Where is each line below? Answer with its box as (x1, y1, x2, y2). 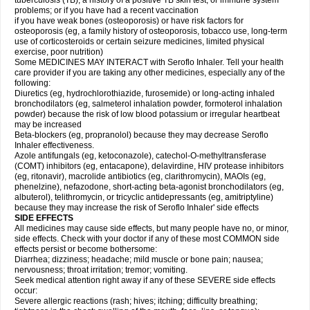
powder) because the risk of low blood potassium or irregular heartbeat (15, 109, 280, 119)
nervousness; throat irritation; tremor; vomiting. (15, 265, 188, 275)
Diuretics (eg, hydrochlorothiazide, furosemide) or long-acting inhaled (15, 89, 275, 98)
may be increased (15, 120, 82, 129)
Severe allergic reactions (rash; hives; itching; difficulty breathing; (15, 296, 257, 306)
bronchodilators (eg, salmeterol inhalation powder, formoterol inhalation (15, 99, 282, 109)
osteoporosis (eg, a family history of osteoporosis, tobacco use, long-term (15, 26, 287, 36)
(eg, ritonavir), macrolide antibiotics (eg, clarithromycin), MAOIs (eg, (15, 172, 266, 181)
